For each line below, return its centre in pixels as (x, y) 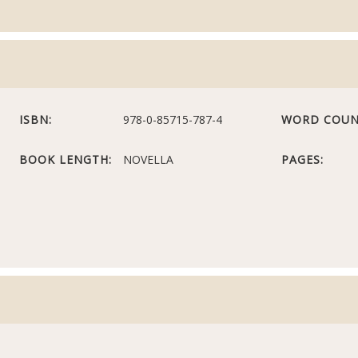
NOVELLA (149, 159)
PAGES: (302, 159)
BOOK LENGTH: (66, 159)
